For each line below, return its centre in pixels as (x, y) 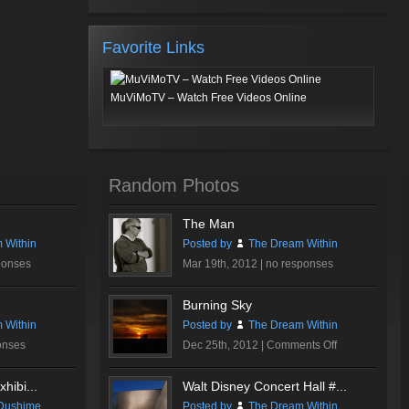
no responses (299, 264)
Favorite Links (153, 47)
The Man (209, 224)
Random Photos (174, 185)
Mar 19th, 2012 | (224, 264)
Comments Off (302, 345)
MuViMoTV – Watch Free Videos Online (209, 98)
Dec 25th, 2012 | (225, 345)
